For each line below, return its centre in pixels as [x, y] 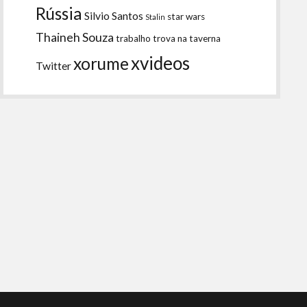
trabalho [134, 38]
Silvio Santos [114, 15]
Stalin [156, 16]
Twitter [54, 65]
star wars [186, 16]
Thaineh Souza [75, 37]
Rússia [59, 13]
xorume [101, 63]
